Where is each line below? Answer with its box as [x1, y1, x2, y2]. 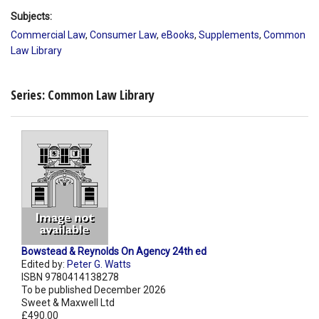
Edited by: [21, 258, 67, 271]
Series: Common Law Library [11, 86, 155, 104]
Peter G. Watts [67, 258, 131, 271]
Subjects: [11, 10, 52, 22]
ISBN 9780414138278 [21, 271, 119, 283]
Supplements [199, 28, 259, 41]
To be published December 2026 [21, 284, 166, 296]
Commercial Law [11, 28, 85, 41]
